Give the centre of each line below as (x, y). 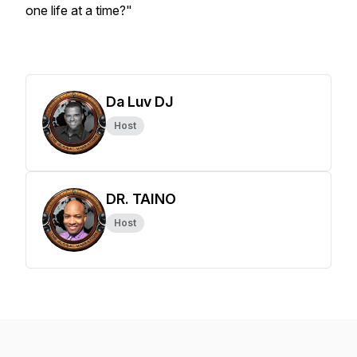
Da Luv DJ (140, 102)
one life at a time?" (80, 10)
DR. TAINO (141, 199)
